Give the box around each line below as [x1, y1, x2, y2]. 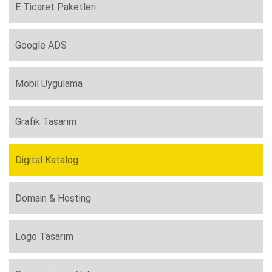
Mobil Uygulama [15, 78, 83, 90]
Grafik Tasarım [15, 116, 76, 128]
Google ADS [15, 39, 67, 52]
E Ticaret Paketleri [15, 1, 96, 13]
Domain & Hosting [15, 192, 91, 205]
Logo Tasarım [15, 231, 73, 243]
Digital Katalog [15, 154, 78, 166]
